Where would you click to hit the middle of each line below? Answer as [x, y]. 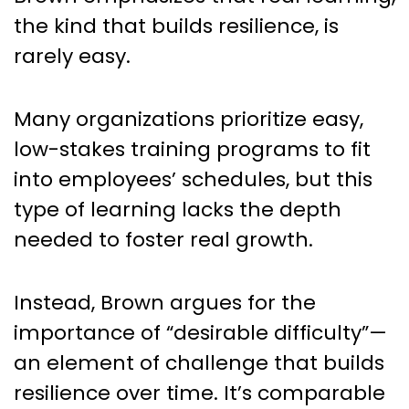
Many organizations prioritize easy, [189, 119]
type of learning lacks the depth [178, 209]
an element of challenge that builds [199, 362]
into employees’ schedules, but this [193, 179]
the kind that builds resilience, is [176, 26]
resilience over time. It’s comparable [199, 393]
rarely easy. [72, 56]
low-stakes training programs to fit [192, 149]
